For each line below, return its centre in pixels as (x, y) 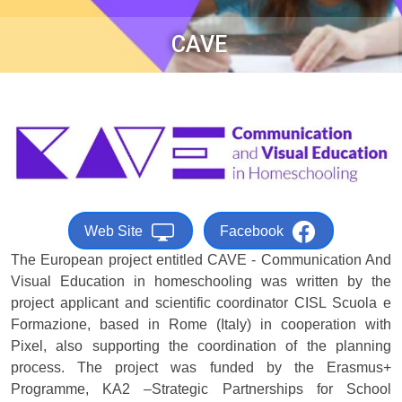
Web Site (114, 232)
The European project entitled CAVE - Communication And (201, 260)
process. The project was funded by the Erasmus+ (201, 368)
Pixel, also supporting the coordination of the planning (201, 346)
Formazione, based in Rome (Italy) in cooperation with (201, 325)
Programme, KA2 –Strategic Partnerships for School (201, 389)
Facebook (252, 232)
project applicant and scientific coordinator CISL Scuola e (201, 303)
